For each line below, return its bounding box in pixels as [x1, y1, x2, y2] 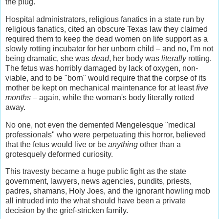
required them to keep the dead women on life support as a [5, 34, 208, 43]
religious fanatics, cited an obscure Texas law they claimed [5, 24, 208, 33]
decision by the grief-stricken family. [5, 206, 128, 215]
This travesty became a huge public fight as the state [5, 167, 186, 176]
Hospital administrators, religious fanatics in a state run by [5, 15, 204, 23]
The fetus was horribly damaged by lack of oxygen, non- [5, 64, 198, 72]
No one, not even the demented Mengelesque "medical [5, 120, 196, 129]
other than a [138, 140, 181, 149]
